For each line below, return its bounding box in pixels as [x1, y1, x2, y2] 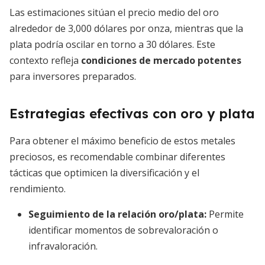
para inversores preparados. [9, 70, 136, 83]
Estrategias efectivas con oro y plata [9, 105, 255, 122]
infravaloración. [28, 240, 98, 253]
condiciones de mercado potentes [81, 54, 241, 67]
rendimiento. [9, 182, 66, 195]
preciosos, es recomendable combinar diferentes [9, 150, 225, 163]
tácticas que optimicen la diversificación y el [9, 166, 199, 179]
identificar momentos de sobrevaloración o [28, 224, 218, 237]
